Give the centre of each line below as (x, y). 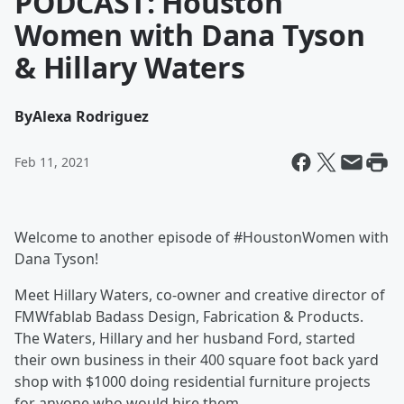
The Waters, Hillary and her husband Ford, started (185, 338)
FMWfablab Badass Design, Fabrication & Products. (189, 317)
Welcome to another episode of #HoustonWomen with (202, 237)
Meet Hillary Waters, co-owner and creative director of (200, 295)
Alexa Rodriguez (91, 116)
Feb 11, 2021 (52, 162)
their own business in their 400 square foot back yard (197, 360)
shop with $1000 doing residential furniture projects (193, 381)
